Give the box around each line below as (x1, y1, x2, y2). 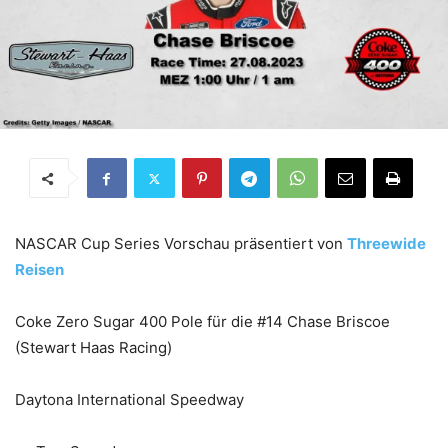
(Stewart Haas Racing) (15, 338, 172, 357)
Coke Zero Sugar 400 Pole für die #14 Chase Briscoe (15, 312, 390, 331)
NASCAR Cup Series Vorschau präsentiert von (15, 234, 347, 253)
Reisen (15, 260, 64, 279)
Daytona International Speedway (15, 390, 244, 409)
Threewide (347, 234, 426, 253)
